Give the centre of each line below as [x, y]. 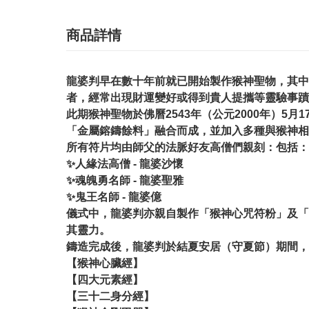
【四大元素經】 [105, 279]
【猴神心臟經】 [105, 263]
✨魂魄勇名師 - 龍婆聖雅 [125, 180]
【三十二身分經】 [110, 296]
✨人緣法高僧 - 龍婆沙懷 [125, 163]
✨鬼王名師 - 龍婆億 [114, 197]
